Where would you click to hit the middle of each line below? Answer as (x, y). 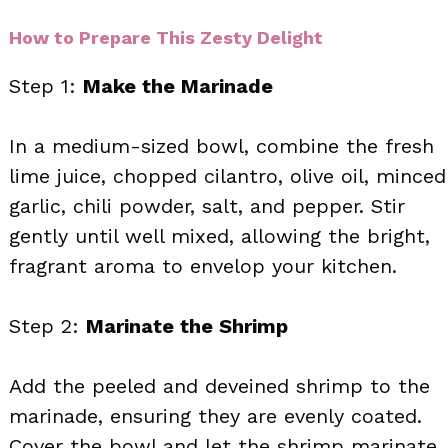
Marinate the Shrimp (187, 325)
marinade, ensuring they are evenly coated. (215, 415)
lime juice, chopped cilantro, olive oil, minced (227, 175)
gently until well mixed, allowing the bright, (219, 235)
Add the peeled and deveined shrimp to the (219, 385)
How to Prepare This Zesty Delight (166, 37)
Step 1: (46, 85)
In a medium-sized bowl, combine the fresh (221, 145)
